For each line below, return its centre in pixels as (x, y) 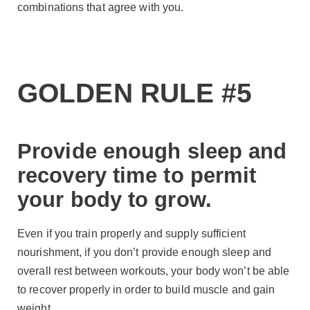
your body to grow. (115, 199)
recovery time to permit (137, 175)
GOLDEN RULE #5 (135, 93)
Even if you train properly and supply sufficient (131, 234)
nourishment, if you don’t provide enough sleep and (145, 253)
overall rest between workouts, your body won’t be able (154, 271)
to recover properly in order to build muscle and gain (146, 290)
